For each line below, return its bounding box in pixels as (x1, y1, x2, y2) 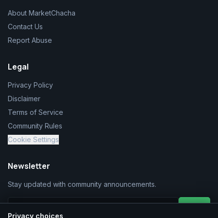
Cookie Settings (8, 135, 59, 144)
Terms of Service (8, 108, 63, 116)
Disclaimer (8, 94, 40, 103)
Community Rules (8, 122, 62, 130)
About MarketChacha (8, 9, 75, 17)
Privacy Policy (8, 81, 53, 89)
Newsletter (8, 161, 50, 171)
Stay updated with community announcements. (8, 180, 156, 188)
